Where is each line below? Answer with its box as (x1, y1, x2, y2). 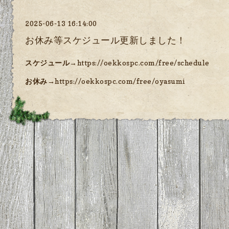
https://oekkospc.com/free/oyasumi (55, 76, 185, 85)
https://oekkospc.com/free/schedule (77, 58, 210, 67)
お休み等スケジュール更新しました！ (25, 34, 186, 45)
